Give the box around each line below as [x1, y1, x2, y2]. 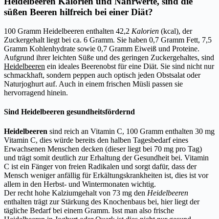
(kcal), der [159, 27, 192, 36]
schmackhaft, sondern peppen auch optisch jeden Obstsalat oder [4, 71, 200, 80]
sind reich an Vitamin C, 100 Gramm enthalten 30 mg [47, 127, 215, 135]
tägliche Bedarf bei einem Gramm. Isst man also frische [4, 206, 174, 215]
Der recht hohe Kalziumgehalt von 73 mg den [4, 188, 145, 197]
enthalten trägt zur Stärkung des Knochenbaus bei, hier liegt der [4, 197, 199, 206]
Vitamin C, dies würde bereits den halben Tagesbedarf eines [4, 135, 188, 144]
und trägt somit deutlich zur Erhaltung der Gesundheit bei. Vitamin [4, 153, 209, 162]
